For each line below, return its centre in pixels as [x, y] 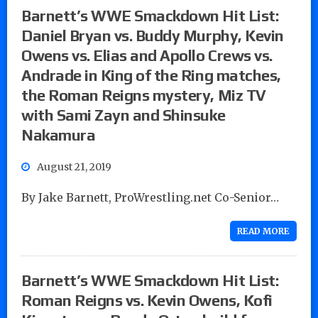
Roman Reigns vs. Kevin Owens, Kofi [147, 300]
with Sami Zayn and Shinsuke [124, 115]
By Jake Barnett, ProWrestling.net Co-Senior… [150, 197]
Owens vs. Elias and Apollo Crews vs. [147, 55]
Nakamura [59, 135]
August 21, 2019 [74, 166]
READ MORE [263, 231]
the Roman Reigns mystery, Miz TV [144, 95]
